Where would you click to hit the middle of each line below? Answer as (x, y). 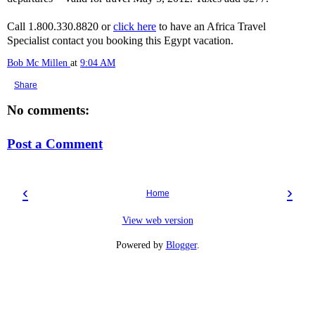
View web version (157, 220)
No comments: (48, 110)
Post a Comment (55, 143)
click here (135, 26)
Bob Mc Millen (37, 63)
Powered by (141, 244)
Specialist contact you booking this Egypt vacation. (120, 40)
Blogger (181, 244)
